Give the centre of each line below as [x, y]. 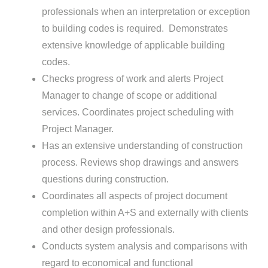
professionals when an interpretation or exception [146, 12]
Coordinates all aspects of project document [134, 196]
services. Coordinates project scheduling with [138, 112]
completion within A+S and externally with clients [145, 213]
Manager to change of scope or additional [129, 96]
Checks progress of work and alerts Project [132, 79]
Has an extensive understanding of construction [142, 146]
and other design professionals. [108, 230]
